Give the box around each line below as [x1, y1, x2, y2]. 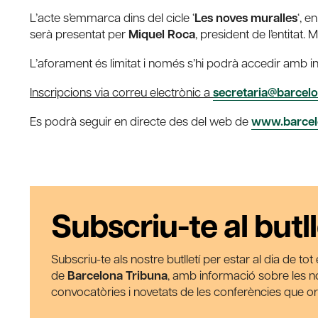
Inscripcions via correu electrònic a [30, 84, 213, 100]
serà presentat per [30, 26, 128, 42]
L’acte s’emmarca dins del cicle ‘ [30, 9, 194, 26]
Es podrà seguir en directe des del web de [30, 113, 251, 129]
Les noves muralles [194, 9, 297, 26]
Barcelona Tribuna [67, 267, 168, 284]
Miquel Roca [128, 26, 195, 43]
